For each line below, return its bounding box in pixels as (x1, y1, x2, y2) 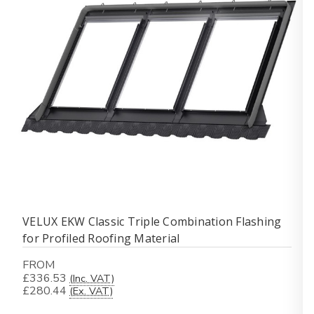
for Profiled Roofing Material (22, 231, 180, 246)
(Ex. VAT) (69, 284, 113, 298)
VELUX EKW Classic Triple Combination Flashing (22, 214, 282, 229)
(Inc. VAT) (69, 271, 114, 285)
